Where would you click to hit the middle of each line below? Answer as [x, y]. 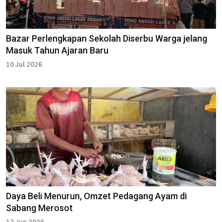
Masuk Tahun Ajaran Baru [57, 51]
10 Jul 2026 [24, 64]
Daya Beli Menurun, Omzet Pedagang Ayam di [96, 196]
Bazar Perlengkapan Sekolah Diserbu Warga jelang [107, 39]
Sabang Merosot [39, 208]
